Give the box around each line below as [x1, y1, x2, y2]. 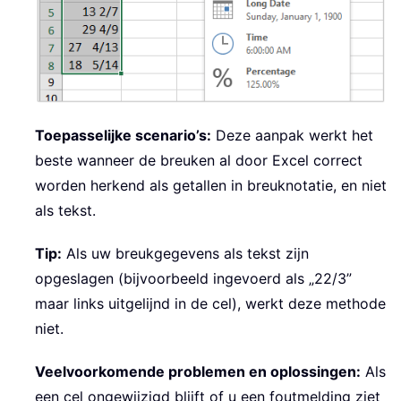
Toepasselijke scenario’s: [35, 126, 211, 145]
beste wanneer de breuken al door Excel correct [35, 151, 363, 170]
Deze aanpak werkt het [211, 126, 373, 145]
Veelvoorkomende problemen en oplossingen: [35, 363, 361, 381]
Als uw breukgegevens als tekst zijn [62, 244, 309, 263]
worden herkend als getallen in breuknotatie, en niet [35, 176, 387, 195]
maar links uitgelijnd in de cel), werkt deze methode [35, 294, 386, 313]
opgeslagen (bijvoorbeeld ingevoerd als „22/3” [35, 269, 352, 288]
